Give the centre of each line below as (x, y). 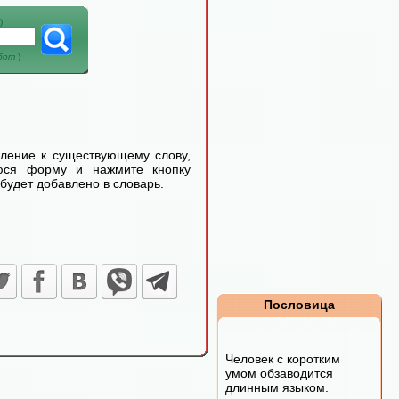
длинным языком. (277, 387)
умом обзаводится (279, 373)
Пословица (299, 305)
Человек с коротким (283, 359)
